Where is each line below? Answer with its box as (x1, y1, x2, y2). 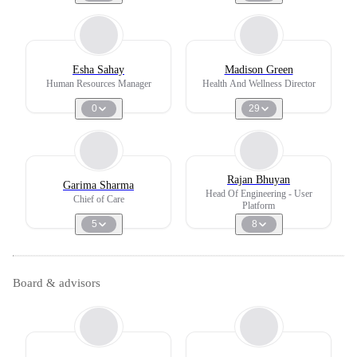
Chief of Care (73, 194, 124, 205)
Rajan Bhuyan (227, 173, 290, 186)
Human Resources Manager (45, 78, 151, 89)
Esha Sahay (73, 64, 124, 76)
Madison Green (224, 64, 293, 76)
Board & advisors (13, 277, 100, 289)
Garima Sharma (63, 179, 134, 191)
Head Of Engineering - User (205, 187, 312, 199)
